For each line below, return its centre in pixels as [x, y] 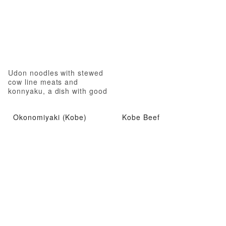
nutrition [23, 100]
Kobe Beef [141, 117]
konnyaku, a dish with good [58, 91]
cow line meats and [43, 81]
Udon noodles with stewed [56, 72]
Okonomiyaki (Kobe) [50, 117]
